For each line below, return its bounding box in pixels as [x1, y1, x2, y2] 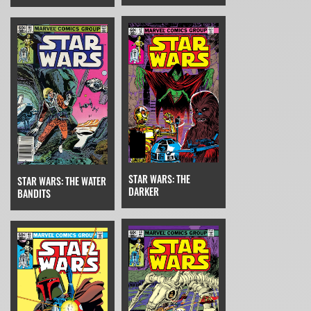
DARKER [128, 183, 159, 199]
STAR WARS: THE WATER [17, 174, 106, 189]
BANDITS [17, 186, 51, 201]
